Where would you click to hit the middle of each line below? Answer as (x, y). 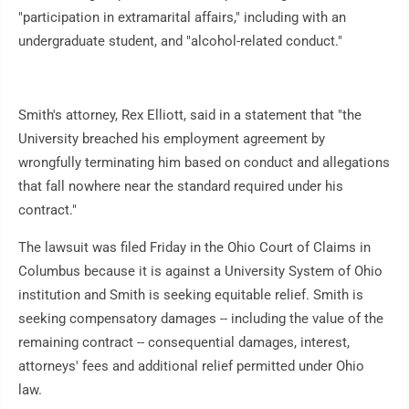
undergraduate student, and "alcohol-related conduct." (180, 42)
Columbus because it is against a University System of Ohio (200, 272)
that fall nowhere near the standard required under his (181, 187)
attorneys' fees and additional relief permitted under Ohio (191, 367)
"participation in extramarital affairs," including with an (182, 18)
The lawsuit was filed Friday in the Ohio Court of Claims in (194, 248)
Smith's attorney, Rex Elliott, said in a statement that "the (190, 115)
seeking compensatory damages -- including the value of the (201, 319)
